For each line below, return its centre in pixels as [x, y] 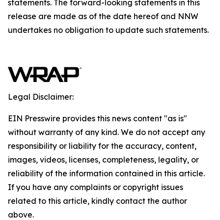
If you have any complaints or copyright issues [96, 187]
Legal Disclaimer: [41, 97]
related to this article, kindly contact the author [97, 201]
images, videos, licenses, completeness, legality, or [103, 160]
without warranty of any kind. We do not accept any [107, 132]
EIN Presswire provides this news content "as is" [97, 118]
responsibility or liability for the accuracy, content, [102, 146]
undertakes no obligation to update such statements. [108, 30]
